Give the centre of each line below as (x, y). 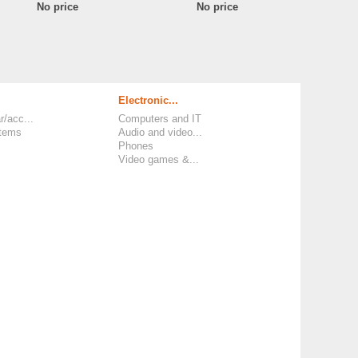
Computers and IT (160, 119)
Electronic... (148, 100)
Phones (136, 146)
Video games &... (159, 159)
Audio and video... (160, 132)
